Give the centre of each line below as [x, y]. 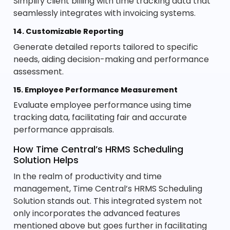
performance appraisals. [64, 130]
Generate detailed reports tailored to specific [106, 47]
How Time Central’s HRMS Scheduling [99, 149]
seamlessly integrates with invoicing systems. [105, 13]
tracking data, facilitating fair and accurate [100, 118]
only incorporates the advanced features [97, 214]
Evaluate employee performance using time [103, 105]
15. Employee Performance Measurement [96, 90]
